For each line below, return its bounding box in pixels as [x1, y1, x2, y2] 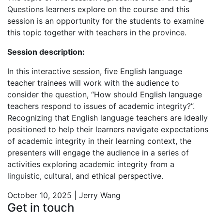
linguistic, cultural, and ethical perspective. [7, 170, 163, 181]
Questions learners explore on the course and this [7, 4, 189, 14]
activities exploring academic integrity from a [7, 159, 174, 169]
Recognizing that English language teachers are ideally [7, 112, 208, 123]
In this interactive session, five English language [7, 66, 182, 76]
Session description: [7, 46, 85, 57]
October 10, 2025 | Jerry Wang [7, 190, 121, 200]
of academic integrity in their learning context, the [7, 136, 191, 146]
